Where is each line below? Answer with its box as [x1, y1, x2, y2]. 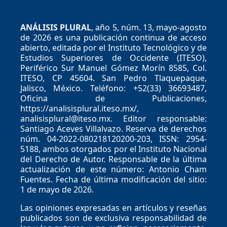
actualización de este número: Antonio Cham [20, 164, 207, 175]
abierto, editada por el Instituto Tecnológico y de [20, 42, 207, 54]
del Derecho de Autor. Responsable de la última [20, 154, 207, 165]
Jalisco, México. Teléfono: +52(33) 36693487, [20, 83, 207, 94]
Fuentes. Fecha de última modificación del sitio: [20, 174, 207, 185]
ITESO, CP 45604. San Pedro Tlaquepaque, [20, 72, 207, 84]
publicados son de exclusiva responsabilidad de [20, 212, 207, 224]
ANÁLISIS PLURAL [20, 22, 92, 33]
